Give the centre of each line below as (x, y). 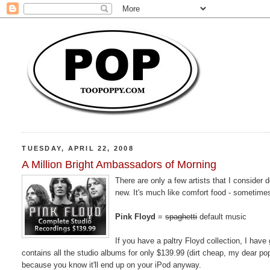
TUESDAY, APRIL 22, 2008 (78, 148)
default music (222, 216)
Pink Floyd (136, 216)
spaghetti (181, 216)
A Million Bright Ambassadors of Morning (119, 164)
